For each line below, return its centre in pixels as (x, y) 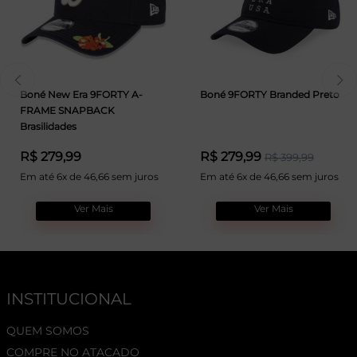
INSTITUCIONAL (69, 299)
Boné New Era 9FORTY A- (81, 94)
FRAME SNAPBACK (67, 110)
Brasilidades (48, 126)
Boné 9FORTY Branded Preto (270, 94)
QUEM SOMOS (48, 331)
